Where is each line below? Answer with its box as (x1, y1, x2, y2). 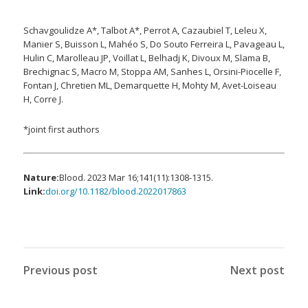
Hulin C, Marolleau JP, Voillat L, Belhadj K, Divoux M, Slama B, (23, 52, 270, 64)
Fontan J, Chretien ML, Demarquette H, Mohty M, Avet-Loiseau (23, 79, 276, 91)
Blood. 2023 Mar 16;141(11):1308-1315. (58, 171, 213, 184)
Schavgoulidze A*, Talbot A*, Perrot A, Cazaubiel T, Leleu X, (23, 24, 267, 36)
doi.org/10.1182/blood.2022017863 (45, 185, 186, 197)
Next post (230, 263, 285, 278)
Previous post (23, 263, 98, 278)
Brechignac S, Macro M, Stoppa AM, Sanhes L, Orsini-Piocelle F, (23, 65, 281, 78)
